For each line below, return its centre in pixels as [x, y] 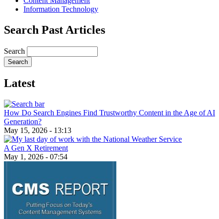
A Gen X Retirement [36, 148]
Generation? [23, 121]
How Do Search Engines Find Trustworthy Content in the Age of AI [109, 112]
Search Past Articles [55, 30]
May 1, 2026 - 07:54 [36, 156]
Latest [20, 83]
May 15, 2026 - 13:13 [38, 130]
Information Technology [61, 9]
